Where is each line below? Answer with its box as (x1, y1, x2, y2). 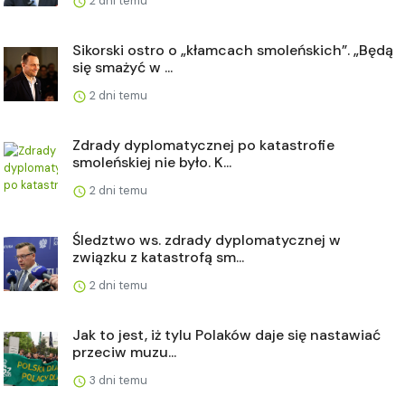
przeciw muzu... (72, 342, 176, 362)
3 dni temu (87, 372, 147, 388)
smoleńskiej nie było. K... (72, 152, 231, 172)
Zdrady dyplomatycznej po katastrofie (72, 135, 334, 155)
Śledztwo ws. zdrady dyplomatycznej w (72, 230, 341, 250)
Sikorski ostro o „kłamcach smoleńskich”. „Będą (72, 40, 393, 60)
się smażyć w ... (72, 57, 173, 77)
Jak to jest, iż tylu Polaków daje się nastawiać (72, 325, 381, 344)
